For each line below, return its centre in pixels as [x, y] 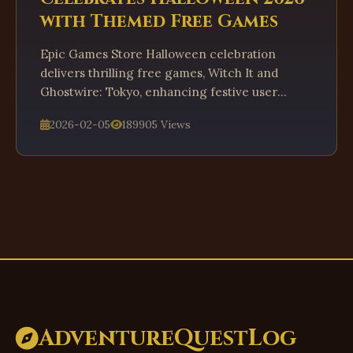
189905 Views [156, 124]
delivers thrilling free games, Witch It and [159, 73]
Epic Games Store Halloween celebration [158, 54]
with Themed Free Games [159, 21]
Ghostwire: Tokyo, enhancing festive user [159, 92]
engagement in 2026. [102, 111]
